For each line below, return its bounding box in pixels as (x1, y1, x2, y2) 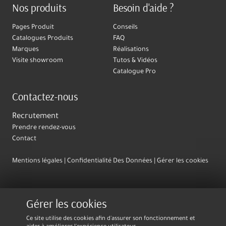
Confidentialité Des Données (67, 158, 152, 165)
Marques (12, 46, 39, 54)
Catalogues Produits (12, 35, 73, 43)
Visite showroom (12, 58, 63, 65)
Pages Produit (12, 24, 54, 32)
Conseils (113, 24, 138, 32)
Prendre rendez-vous (12, 125, 76, 132)
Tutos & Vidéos (113, 58, 157, 65)
